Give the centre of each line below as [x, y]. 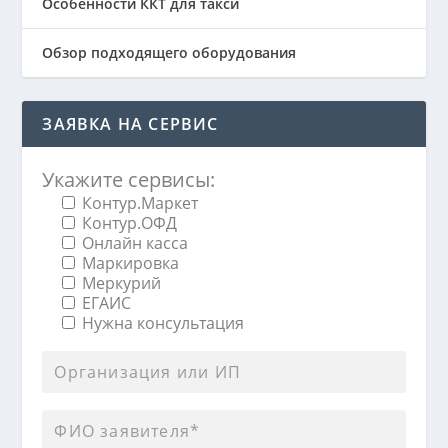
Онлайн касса [135, 242]
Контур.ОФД [130, 222]
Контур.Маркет [140, 202]
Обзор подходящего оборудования [169, 52]
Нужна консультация [163, 322]
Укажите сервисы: [129, 179]
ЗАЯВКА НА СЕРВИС [130, 123]
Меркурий [122, 282]
